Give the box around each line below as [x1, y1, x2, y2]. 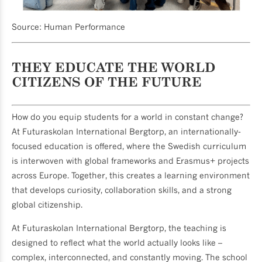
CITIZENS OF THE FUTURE [12, 74, 202, 89]
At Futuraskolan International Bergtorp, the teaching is [12, 222, 226, 233]
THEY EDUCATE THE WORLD [12, 59, 215, 74]
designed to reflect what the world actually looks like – [12, 237, 222, 247]
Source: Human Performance [12, 21, 125, 32]
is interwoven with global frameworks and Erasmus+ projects [12, 156, 249, 166]
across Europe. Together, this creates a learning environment [12, 170, 250, 181]
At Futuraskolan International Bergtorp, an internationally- [12, 126, 241, 137]
